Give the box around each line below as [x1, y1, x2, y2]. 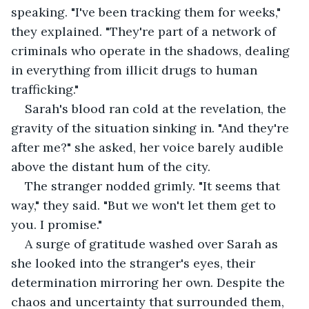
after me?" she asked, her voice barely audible [11, 139, 287, 155]
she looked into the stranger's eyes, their [11, 255, 259, 271]
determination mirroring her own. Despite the [11, 274, 288, 290]
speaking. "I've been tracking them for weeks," [11, 3, 284, 20]
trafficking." [11, 81, 79, 97]
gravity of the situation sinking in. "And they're [11, 119, 292, 136]
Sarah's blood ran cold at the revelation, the [25, 100, 290, 117]
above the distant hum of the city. [11, 158, 210, 175]
